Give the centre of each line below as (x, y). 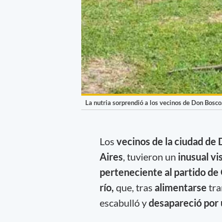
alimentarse (180, 187)
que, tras (135, 187)
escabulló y (123, 202)
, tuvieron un (150, 156)
